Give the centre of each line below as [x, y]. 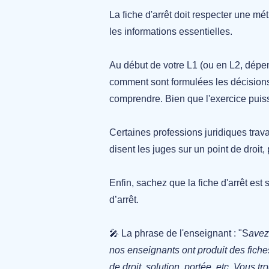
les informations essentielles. [171, 31]
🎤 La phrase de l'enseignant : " [176, 233]
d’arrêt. [125, 199]
